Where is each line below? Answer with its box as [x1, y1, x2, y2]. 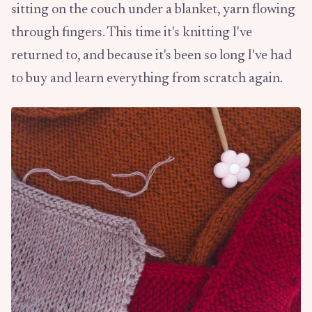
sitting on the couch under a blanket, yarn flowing [11, 2, 295, 17]
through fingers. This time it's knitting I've [11, 25, 252, 40]
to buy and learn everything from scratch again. [11, 71, 283, 86]
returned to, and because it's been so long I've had [11, 48, 292, 63]
